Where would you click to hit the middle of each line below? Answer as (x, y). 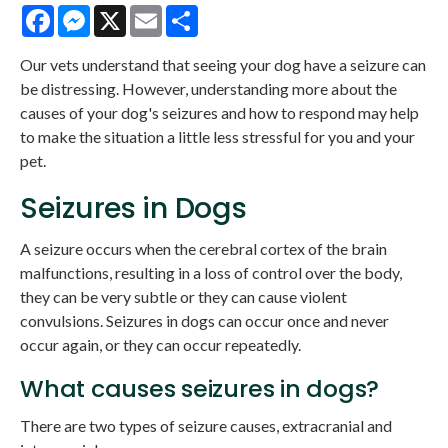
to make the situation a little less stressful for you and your (217, 136)
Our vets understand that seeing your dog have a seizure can (223, 64)
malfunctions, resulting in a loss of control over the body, (211, 272)
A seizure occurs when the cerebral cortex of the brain (203, 248)
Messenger (128, 12)
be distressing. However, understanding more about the (208, 88)
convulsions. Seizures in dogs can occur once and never (204, 320)
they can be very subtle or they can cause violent (183, 296)
